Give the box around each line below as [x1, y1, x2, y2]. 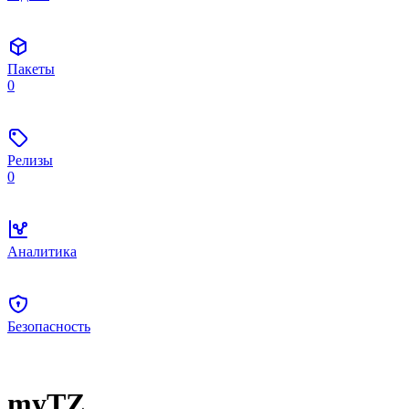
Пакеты [7, 61, 55, 77]
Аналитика [7, 244, 77, 259]
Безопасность [7, 319, 90, 334]
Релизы [7, 152, 53, 168]
